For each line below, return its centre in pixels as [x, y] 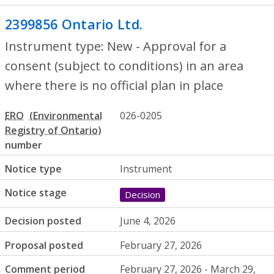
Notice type [33, 168]
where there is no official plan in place [114, 85]
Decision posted [43, 221]
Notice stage [36, 193]
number [24, 145]
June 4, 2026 [148, 221]
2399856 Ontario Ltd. [74, 24]
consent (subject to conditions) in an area [124, 65]
